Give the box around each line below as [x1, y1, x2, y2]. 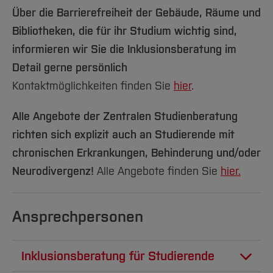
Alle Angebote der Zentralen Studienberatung [12, 110, 238, 123]
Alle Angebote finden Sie [97, 165, 221, 178]
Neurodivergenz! [12, 165, 97, 178]
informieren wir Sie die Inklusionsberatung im [12, 43, 236, 56]
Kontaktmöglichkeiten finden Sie [12, 79, 174, 93]
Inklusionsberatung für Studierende [21, 249, 214, 263]
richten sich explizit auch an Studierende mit [12, 128, 235, 141]
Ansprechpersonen [12, 207, 143, 226]
